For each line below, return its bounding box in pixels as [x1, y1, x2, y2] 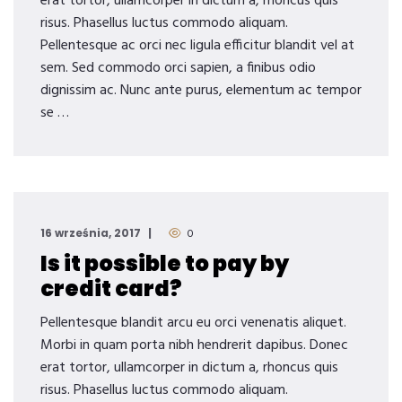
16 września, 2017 [40, 225, 141, 240]
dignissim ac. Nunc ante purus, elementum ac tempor [40, 79, 362, 102]
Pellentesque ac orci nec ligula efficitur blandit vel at [40, 34, 354, 57]
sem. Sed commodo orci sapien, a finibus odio [40, 57, 316, 80]
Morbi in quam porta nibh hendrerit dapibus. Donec [40, 334, 348, 357]
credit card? [40, 274, 182, 303]
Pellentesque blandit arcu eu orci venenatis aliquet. [40, 311, 346, 335]
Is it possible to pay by [40, 249, 289, 278]
